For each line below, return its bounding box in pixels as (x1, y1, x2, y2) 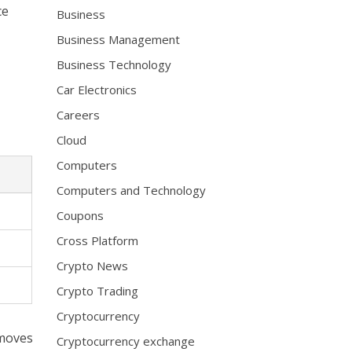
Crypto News (57, 258, 129, 273)
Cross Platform (57, 233, 139, 248)
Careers (57, 107, 101, 123)
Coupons (57, 207, 104, 223)
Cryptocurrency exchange (57, 333, 196, 349)
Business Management (57, 31, 181, 47)
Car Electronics (57, 82, 137, 97)
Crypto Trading (57, 283, 139, 299)
